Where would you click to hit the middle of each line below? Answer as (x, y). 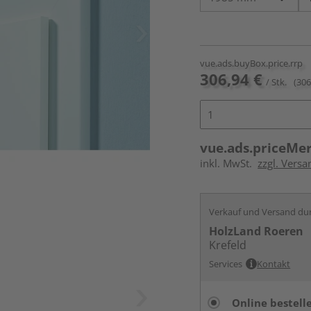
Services (226, 264)
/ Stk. (277, 82)
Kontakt (274, 264)
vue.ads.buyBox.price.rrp (252, 63)
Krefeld (228, 245)
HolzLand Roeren (257, 231)
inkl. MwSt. (229, 163)
